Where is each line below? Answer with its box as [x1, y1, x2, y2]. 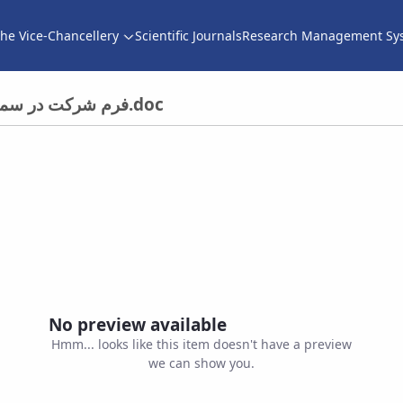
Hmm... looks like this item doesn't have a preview [51, 335, 352, 353]
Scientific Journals [135, 26, 242, 44]
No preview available [49, 312, 227, 336]
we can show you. [148, 354, 255, 372]
